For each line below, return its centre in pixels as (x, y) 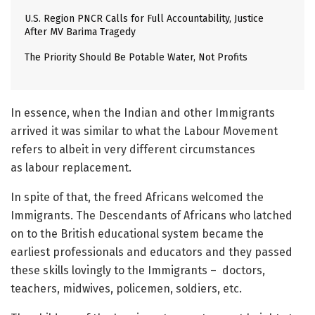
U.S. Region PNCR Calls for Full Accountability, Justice (144, 19)
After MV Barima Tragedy (80, 32)
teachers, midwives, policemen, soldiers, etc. (126, 289)
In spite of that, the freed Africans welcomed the (137, 197)
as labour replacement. (71, 168)
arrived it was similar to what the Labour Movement (144, 131)
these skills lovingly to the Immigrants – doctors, (138, 270)
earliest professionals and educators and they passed (152, 252)
